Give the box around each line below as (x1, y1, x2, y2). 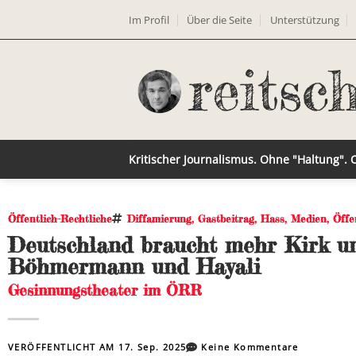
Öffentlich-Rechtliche (8, 212, 112, 225)
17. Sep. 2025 (118, 341, 187, 353)
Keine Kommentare (201, 341, 299, 353)
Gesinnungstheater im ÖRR (8, 281, 202, 300)
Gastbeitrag (198, 212, 254, 225)
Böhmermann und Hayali (8, 253, 261, 280)
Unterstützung (269, 12, 339, 27)
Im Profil (129, 12, 169, 27)
